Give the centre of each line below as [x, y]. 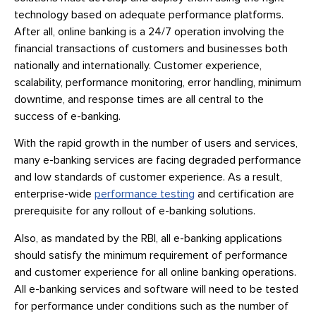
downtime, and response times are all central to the [139, 99]
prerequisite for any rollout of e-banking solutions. [135, 211]
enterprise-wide [54, 194]
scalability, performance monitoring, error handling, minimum [158, 82]
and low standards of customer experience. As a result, [148, 177]
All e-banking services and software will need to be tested [156, 289]
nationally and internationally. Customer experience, [138, 65]
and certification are [244, 194]
